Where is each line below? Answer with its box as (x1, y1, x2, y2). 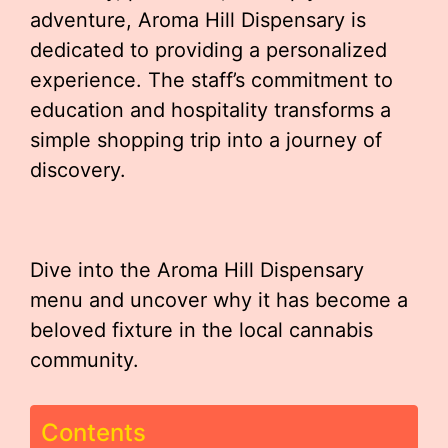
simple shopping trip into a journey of (30, 127, 382, 152)
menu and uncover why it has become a (30, 287, 408, 312)
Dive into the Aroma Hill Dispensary (30, 257, 364, 282)
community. (30, 347, 139, 372)
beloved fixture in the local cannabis (30, 317, 373, 342)
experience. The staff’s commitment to (30, 67, 393, 92)
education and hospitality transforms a (30, 97, 391, 122)
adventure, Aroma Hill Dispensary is (30, 7, 366, 32)
